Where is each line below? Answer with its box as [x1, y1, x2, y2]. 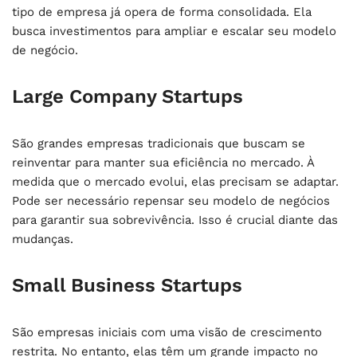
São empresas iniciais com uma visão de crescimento [12, 324, 322, 339]
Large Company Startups [12, 84, 243, 108]
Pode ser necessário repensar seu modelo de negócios [12, 193, 330, 208]
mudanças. [12, 231, 73, 246]
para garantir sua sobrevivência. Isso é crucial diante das [12, 212, 338, 227]
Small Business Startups [12, 273, 242, 296]
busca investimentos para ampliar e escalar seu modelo [12, 23, 336, 38]
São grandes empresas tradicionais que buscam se [12, 135, 305, 151]
